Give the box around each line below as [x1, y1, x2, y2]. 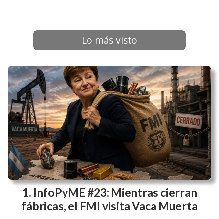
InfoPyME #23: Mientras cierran [33, 185, 197, 199]
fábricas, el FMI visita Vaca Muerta [22, 199, 197, 213]
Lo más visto [82, 33, 137, 47]
